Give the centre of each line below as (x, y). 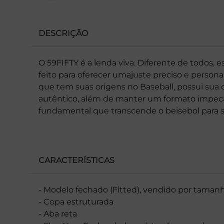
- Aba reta (58, 213)
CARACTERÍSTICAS (76, 160)
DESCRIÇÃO (63, 33)
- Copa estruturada (76, 201)
